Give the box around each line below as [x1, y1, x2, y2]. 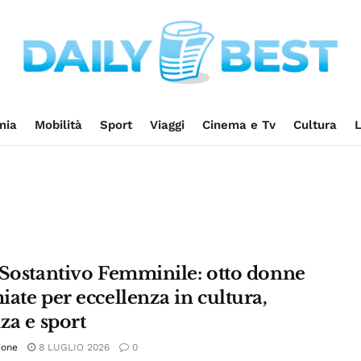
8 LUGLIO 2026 [35, 342, 110, 353]
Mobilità [34, 118, 82, 132]
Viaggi [149, 118, 185, 132]
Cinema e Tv [201, 118, 276, 132]
